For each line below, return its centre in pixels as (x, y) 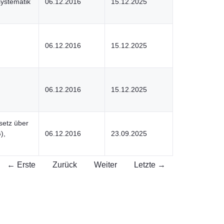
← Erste (21, 165)
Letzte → (150, 165)
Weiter (105, 165)
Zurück (65, 165)
